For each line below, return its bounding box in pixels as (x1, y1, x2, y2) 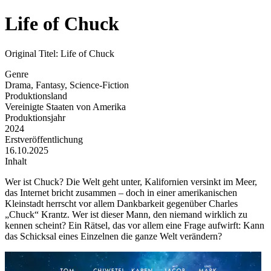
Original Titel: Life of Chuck (5, 48, 114, 59)
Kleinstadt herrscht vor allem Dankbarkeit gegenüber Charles (5, 198, 238, 209)
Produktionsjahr (5, 112, 65, 123)
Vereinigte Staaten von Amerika (5, 101, 126, 112)
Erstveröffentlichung (5, 134, 83, 145)
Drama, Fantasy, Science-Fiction (5, 79, 129, 90)
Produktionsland (5, 90, 67, 101)
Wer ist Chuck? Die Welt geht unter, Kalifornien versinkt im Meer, (5, 176, 257, 187)
